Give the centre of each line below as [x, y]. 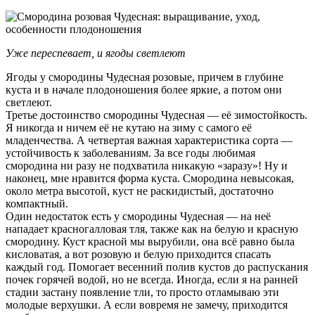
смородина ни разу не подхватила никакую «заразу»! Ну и [147, 165]
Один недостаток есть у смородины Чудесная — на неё [138, 216]
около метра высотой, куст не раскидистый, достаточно [140, 191]
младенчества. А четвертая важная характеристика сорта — [149, 140]
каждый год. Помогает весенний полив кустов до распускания [157, 266]
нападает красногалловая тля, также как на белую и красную [152, 229]
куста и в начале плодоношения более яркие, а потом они [144, 89]
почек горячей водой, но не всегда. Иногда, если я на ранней [152, 279]
